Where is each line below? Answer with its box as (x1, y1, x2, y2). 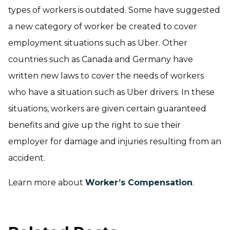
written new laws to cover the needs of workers (8, 71, 204, 81)
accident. (8, 153, 45, 163)
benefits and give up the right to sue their (8, 120, 181, 130)
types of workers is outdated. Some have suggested (8, 5, 220, 15)
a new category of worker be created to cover (8, 22, 197, 31)
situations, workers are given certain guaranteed (8, 104, 206, 113)
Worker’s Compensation (85, 178, 193, 187)
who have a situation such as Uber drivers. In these (8, 87, 215, 97)
